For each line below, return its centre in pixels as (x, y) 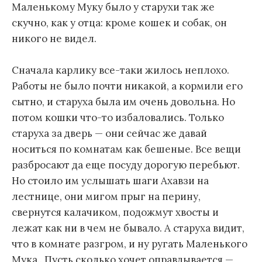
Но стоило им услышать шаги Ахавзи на (110, 180)
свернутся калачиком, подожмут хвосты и (115, 212)
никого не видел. (54, 38)
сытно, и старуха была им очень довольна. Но (123, 101)
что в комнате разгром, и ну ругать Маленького (130, 244)
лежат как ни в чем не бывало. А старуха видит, (128, 228)
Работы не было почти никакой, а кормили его (127, 86)
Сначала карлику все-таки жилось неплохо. (120, 70)
